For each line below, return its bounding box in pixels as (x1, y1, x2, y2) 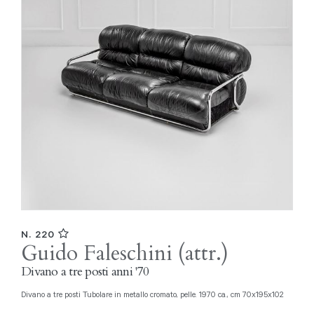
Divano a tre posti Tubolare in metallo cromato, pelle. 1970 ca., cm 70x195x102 (26, 288, 284, 299)
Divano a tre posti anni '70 (21, 263, 149, 281)
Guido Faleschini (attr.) (21, 239, 228, 268)
